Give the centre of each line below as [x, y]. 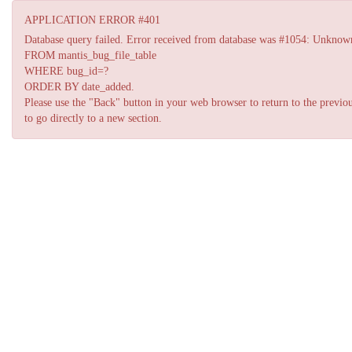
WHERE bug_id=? [66, 71]
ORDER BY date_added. [79, 87]
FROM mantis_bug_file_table [90, 55]
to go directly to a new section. [93, 118]
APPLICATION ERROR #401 [92, 20]
